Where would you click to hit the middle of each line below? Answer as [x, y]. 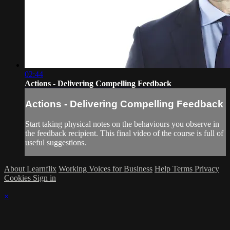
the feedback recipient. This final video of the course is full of [124, 133]
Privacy [207, 168]
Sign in [44, 178]
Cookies [18, 178]
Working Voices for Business [106, 168]
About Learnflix [30, 168]
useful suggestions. [56, 142]
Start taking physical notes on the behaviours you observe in [122, 124]
